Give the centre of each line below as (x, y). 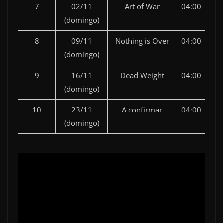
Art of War (142, 6)
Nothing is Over (142, 41)
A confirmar (142, 110)
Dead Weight (142, 75)
